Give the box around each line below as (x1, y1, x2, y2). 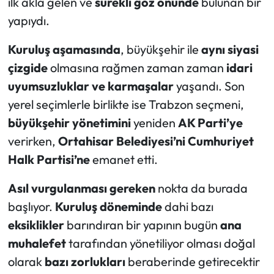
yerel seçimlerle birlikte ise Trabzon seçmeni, (7, 97, 244, 113)
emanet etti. (89, 152, 158, 168)
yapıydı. (7, 13, 50, 29)
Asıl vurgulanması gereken (7, 180, 155, 196)
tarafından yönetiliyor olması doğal (65, 235, 255, 251)
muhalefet (7, 235, 66, 251)
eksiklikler (7, 217, 64, 233)
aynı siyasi (201, 42, 259, 57)
